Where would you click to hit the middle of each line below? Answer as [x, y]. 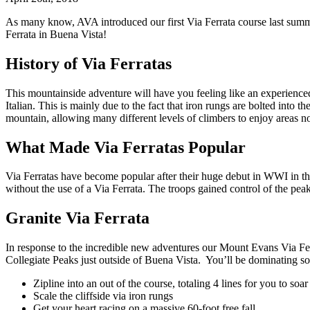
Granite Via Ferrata [77, 218]
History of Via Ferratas [89, 63]
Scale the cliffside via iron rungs [103, 296]
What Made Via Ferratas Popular [126, 147]
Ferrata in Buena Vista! [56, 34]
